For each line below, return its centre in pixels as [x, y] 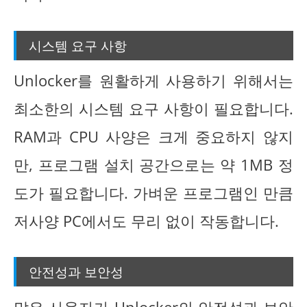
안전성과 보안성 [76, 272]
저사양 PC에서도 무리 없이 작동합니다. [146, 221]
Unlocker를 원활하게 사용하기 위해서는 [153, 80]
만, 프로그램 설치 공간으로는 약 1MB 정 [153, 164]
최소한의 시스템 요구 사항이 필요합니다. [153, 108]
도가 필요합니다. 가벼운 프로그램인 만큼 [153, 193]
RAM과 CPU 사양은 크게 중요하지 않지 [153, 136]
